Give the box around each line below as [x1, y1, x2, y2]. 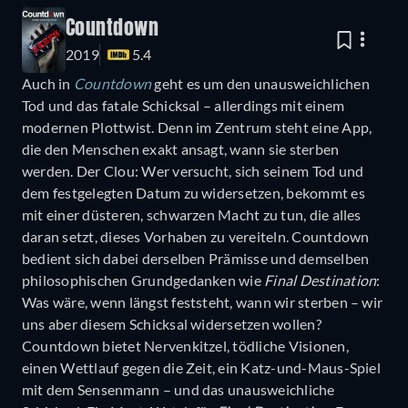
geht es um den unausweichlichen [151, 75, 370, 93]
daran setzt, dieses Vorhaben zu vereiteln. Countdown [22, 228, 370, 246]
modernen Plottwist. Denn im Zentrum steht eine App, [22, 118, 372, 137]
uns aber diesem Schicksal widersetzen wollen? [22, 315, 321, 333]
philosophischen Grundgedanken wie [22, 271, 265, 290]
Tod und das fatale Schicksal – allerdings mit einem [22, 97, 345, 115]
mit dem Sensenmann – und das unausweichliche [22, 381, 335, 399]
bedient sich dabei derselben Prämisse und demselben [22, 250, 370, 268]
